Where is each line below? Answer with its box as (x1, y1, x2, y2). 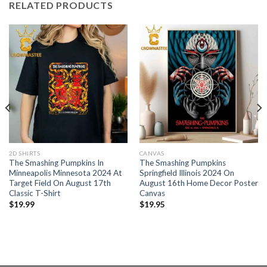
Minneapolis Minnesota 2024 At (8, 168, 122, 178)
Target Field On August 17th (8, 178, 111, 188)
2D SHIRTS (8, 149, 41, 157)
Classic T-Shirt (8, 188, 61, 198)
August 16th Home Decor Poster (139, 178, 258, 188)
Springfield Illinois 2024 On (139, 168, 234, 178)
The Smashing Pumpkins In (8, 158, 104, 168)
